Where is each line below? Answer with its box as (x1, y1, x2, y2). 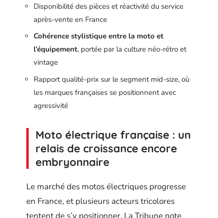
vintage (34, 57, 58, 68)
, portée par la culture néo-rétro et (77, 44, 186, 54)
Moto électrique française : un (36, 127, 191, 142)
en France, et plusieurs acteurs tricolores (26, 196, 175, 207)
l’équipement (34, 44, 77, 54)
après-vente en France (34, 14, 107, 24)
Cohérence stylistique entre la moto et (34, 31, 163, 41)
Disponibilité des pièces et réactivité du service (34, 1, 183, 11)
